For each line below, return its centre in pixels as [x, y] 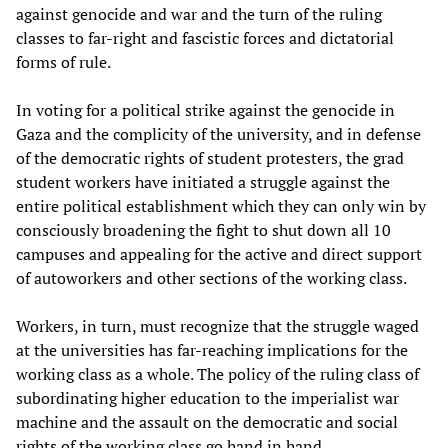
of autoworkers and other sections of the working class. [211, 277]
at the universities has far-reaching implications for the [212, 349]
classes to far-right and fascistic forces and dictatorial [205, 37]
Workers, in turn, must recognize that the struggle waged [217, 325]
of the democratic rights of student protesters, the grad [210, 157]
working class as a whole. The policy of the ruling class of [217, 373]
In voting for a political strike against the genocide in [205, 109]
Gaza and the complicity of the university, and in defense [218, 133]
